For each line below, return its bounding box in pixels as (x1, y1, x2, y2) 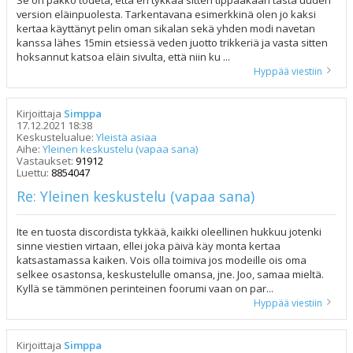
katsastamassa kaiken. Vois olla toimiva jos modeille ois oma (17, 253, 307, 267)
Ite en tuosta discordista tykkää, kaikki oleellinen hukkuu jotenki (17, 225, 321, 239)
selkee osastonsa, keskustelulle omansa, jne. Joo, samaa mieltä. (17, 267, 324, 281)
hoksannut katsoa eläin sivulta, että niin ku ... (17, 50, 230, 64)
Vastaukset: (17, 154, 76, 168)
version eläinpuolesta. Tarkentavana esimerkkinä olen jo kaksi (17, 7, 316, 21)
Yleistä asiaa (96, 130, 157, 144)
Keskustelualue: (17, 130, 96, 144)
